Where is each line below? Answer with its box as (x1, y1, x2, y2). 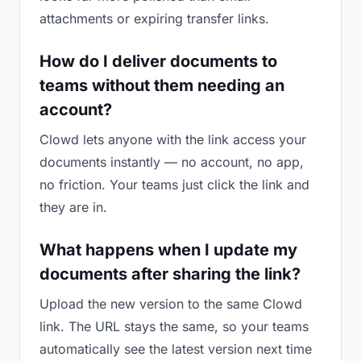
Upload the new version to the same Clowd (39, 296, 302, 312)
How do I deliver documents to (39, 52, 277, 71)
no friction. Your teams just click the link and (39, 176, 309, 193)
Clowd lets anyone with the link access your (39, 131, 306, 147)
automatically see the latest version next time (39, 341, 312, 357)
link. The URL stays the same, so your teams (39, 318, 309, 334)
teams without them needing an (39, 76, 284, 95)
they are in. (39, 199, 107, 215)
